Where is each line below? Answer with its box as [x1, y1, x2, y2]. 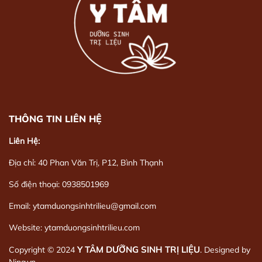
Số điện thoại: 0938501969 [9, 179, 109, 189]
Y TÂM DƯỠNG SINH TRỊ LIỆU [77, 244, 200, 255]
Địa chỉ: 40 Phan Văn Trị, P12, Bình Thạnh [9, 157, 163, 168]
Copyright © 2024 [9, 244, 77, 255]
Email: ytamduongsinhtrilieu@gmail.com [9, 201, 156, 211]
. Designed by [200, 244, 250, 255]
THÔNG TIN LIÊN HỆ [9, 113, 102, 125]
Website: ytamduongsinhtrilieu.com [9, 222, 140, 233]
